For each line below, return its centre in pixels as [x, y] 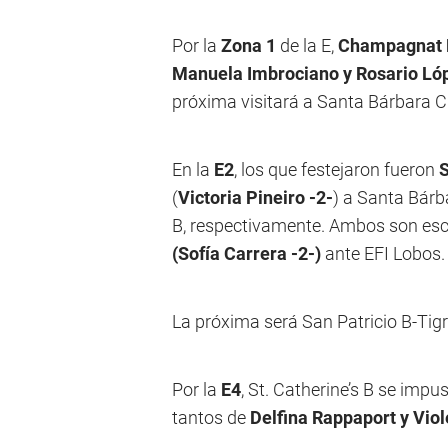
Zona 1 [248, 45]
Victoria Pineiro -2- [255, 197]
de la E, [305, 45]
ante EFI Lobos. [383, 253]
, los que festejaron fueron [336, 169]
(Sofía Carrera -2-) [246, 253]
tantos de [211, 417]
